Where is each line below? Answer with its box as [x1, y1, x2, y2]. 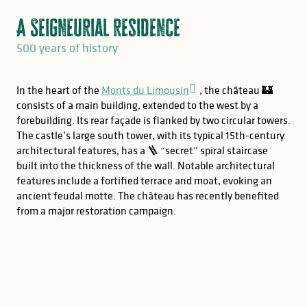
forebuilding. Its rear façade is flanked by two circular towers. [16, 113, 291, 127]
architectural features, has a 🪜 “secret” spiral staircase [16, 143, 268, 157]
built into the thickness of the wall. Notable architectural [16, 158, 275, 172]
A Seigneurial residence [16, 14, 180, 40]
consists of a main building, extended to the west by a [16, 98, 258, 112]
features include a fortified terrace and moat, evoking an [16, 173, 272, 187]
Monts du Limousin [101, 83, 189, 97]
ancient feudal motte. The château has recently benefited [16, 188, 279, 202]
